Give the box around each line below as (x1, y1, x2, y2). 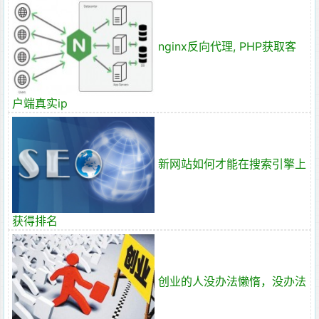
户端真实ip (12, 96, 68, 111)
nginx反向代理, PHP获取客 (158, 39, 296, 54)
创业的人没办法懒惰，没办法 (158, 274, 306, 289)
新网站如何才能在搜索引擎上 (158, 157, 306, 172)
